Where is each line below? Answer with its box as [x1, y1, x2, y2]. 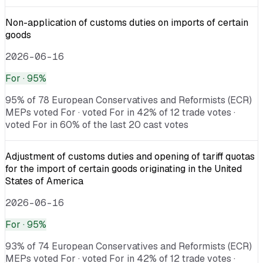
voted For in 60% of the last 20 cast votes [5, 118, 188, 131]
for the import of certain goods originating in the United [5, 162, 242, 175]
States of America [5, 174, 83, 187]
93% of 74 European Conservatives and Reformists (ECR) [5, 240, 252, 252]
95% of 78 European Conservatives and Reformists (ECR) [5, 93, 252, 106]
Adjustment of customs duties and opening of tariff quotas [5, 150, 255, 163]
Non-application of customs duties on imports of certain [5, 16, 248, 29]
